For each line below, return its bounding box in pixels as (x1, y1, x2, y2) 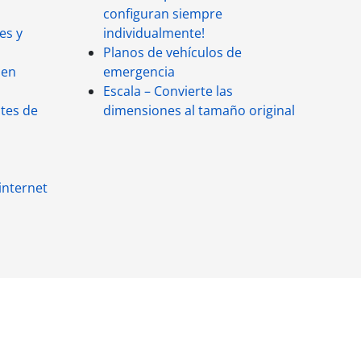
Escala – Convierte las (103, 82, 233, 100)
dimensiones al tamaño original (103, 102, 295, 119)
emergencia (103, 63, 175, 81)
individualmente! (103, 24, 205, 42)
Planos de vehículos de (103, 44, 242, 61)
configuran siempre (103, 5, 222, 23)
